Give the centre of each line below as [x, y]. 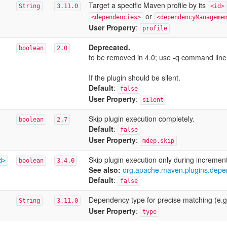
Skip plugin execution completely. [141, 119]
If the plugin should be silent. [134, 78]
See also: [104, 170]
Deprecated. [109, 47]
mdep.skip [158, 141]
